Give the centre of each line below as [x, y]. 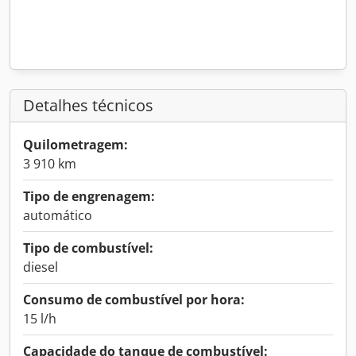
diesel [41, 267]
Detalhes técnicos [88, 105]
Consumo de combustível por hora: [134, 300]
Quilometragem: [75, 145]
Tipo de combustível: [88, 248]
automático [58, 215]
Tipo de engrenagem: [89, 196]
